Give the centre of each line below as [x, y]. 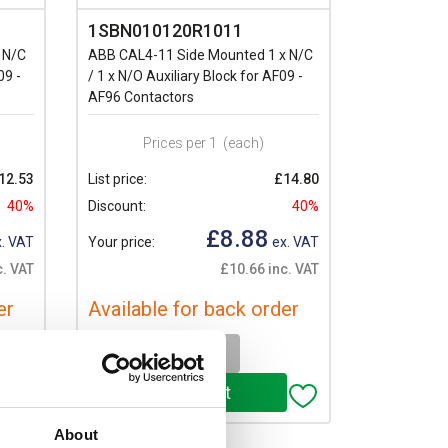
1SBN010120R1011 [165, 30]
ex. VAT [294, 241]
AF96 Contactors [141, 96]
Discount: [117, 205]
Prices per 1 [180, 142]
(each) [243, 142]
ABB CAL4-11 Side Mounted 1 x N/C [200, 54]
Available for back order [193, 308]
